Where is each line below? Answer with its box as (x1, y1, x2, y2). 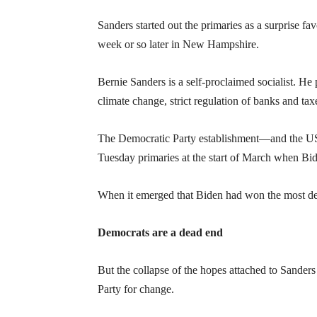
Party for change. (98, 283, 174, 295)
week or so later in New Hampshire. (98, 38, 259, 50)
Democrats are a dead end (98, 226, 223, 238)
